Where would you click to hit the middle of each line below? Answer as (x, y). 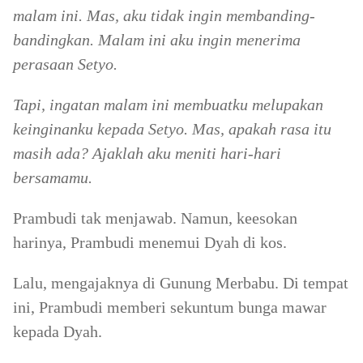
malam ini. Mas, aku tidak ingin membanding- (164, 15)
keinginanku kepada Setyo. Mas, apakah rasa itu (172, 129)
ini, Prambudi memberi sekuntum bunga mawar (170, 307)
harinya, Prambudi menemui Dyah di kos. (150, 242)
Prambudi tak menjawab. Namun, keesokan (155, 218)
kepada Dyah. (58, 331)
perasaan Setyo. (65, 64)
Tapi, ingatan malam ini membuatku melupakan (168, 105)
